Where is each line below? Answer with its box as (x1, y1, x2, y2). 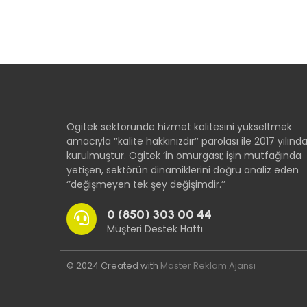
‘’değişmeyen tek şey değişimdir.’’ (66, 177, 225, 192)
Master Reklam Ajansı (160, 259, 256, 273)
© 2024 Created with (66, 259, 160, 273)
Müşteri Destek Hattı (107, 221, 203, 236)
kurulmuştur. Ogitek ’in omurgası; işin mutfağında (66, 149, 302, 163)
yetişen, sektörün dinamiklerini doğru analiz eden (66, 163, 299, 177)
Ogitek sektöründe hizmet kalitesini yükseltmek (66, 120, 292, 134)
